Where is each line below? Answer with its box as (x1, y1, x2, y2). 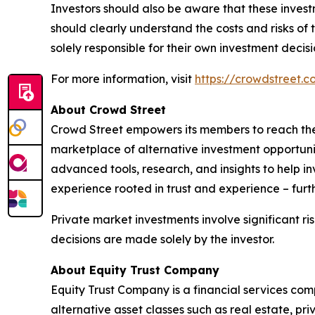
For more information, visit (51, 72, 195, 86)
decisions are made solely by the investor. (51, 232, 274, 247)
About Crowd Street (51, 103, 166, 117)
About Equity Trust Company (51, 263, 219, 278)
